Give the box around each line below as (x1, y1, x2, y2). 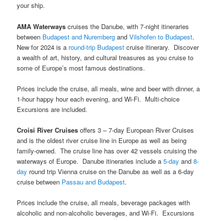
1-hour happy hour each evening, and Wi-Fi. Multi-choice (17, 94, 180, 104)
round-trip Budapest (69, 42, 125, 52)
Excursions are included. (17, 104, 88, 114)
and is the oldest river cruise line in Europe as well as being (17, 135, 187, 145)
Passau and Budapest (62, 177, 125, 186)
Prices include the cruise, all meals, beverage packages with (17, 197, 190, 207)
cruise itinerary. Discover (124, 42, 199, 52)
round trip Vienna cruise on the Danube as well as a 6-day (27, 166, 194, 176)
